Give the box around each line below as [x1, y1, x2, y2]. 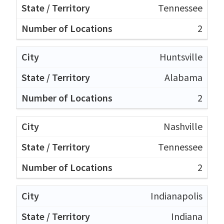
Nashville [163, 119, 202, 132]
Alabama [164, 70, 202, 83]
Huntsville [159, 50, 202, 63]
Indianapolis [150, 189, 202, 202]
